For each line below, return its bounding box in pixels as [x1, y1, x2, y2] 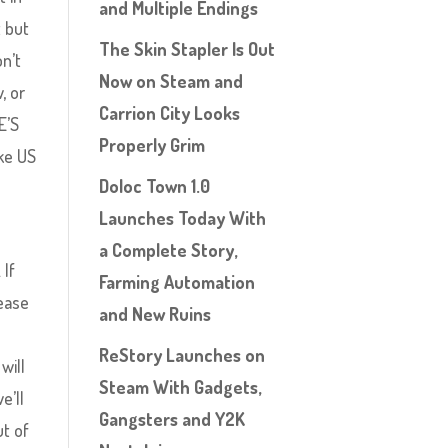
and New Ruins [98, 303, 211, 325]
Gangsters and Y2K [98, 408, 245, 430]
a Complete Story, [98, 239, 237, 261]
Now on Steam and [98, 70, 243, 92]
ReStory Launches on [98, 344, 265, 366]
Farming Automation [98, 271, 255, 293]
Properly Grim [98, 134, 205, 156]
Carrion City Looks [98, 102, 240, 124]
